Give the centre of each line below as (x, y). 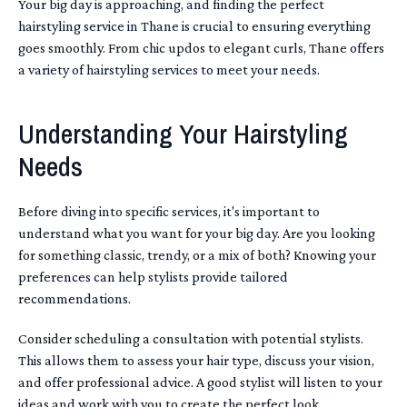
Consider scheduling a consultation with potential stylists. (191, 338)
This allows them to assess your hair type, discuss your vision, (196, 360)
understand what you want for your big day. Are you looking (197, 233)
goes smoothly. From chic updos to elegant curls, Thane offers (201, 48)
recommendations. (74, 298)
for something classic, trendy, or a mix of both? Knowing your (197, 255)
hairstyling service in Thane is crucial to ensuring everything (194, 26)
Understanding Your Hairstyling (183, 134)
